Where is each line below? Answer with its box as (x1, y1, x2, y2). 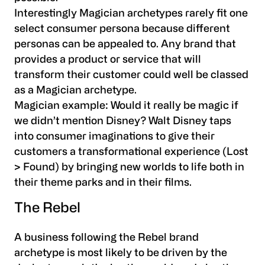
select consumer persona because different (14, 24, 230, 34)
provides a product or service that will (14, 54, 201, 65)
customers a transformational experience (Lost (14, 147, 248, 157)
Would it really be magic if (111, 101, 238, 111)
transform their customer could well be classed (14, 70, 248, 80)
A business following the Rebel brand (14, 233, 199, 244)
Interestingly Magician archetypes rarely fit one (14, 8, 248, 19)
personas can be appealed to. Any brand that (14, 39, 236, 50)
